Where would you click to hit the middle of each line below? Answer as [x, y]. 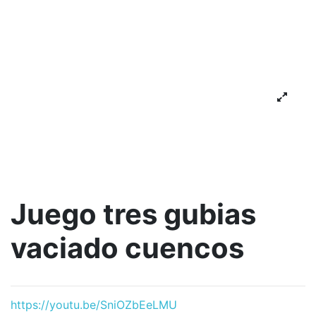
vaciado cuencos [127, 248]
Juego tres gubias [133, 214]
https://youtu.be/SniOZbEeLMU [94, 305]
